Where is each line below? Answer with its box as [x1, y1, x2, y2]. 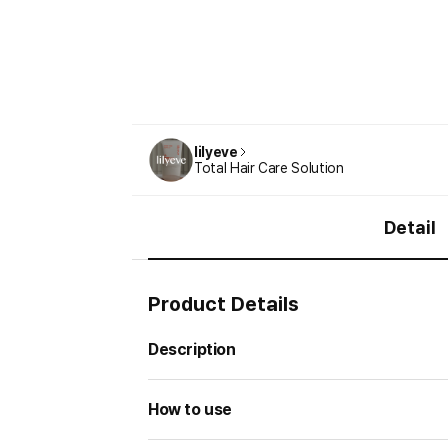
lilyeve [194, 144, 238, 160]
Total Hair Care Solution [194, 160, 344, 176]
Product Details [148, 292, 299, 316]
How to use [148, 400, 232, 419]
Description [148, 340, 236, 359]
